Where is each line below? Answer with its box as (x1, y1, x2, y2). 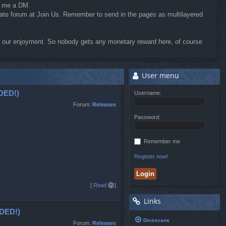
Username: (134, 89, 161, 96)
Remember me (144, 138, 180, 144)
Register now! (134, 153, 168, 159)
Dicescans (143, 217, 169, 223)
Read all (93, 182, 113, 188)
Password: (134, 114, 160, 120)
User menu (140, 71, 179, 80)
